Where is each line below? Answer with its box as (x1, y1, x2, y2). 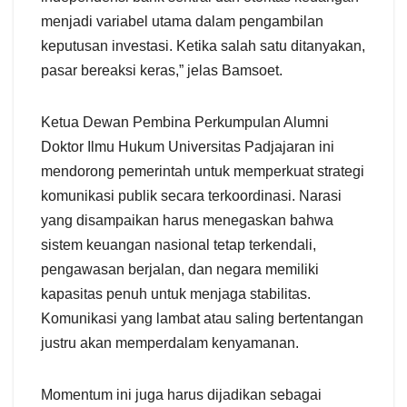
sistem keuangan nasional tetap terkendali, (41, 236, 316, 253)
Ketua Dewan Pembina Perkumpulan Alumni (41, 114, 329, 130)
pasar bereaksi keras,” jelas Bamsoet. (41, 62, 283, 78)
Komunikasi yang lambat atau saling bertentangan (41, 310, 363, 326)
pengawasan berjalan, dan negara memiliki (41, 261, 319, 277)
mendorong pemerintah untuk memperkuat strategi (41, 163, 364, 179)
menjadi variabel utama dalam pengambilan (41, 13, 323, 29)
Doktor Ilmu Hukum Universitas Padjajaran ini (41, 138, 334, 154)
